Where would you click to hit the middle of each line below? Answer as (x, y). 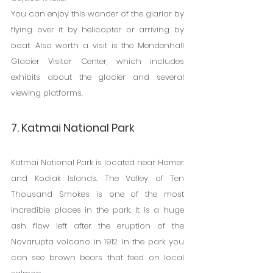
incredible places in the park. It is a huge (97, 210)
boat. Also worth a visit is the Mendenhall (97, 45)
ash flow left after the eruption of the (97, 225)
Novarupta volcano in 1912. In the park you (97, 241)
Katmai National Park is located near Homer (97, 162)
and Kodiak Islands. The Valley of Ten (97, 178)
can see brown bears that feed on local (97, 257)
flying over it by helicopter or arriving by (97, 29)
